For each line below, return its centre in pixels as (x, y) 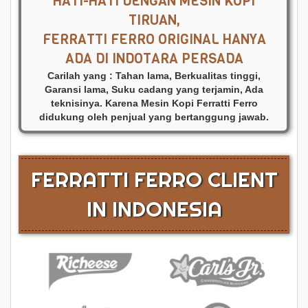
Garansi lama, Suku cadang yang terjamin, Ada (154, 90)
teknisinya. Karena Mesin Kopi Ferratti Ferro (154, 103)
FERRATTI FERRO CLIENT (154, 180)
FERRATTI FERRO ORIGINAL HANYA (154, 40)
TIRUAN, (154, 21)
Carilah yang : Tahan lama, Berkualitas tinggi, (154, 76)
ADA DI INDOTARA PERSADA (154, 59)
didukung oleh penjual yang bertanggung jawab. (154, 117)
